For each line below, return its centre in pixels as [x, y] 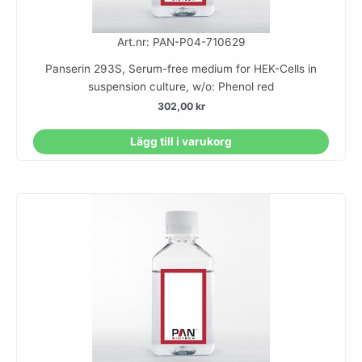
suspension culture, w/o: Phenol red [181, 86]
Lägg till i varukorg [181, 142]
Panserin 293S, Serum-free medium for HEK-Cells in [181, 68]
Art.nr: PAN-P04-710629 [181, 42]
